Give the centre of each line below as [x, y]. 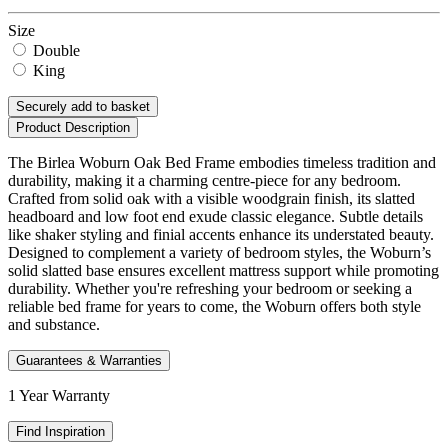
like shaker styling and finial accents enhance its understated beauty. [221, 234]
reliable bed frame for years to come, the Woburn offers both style [214, 306]
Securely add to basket [83, 106]
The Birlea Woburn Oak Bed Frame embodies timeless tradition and [222, 162]
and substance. [54, 324]
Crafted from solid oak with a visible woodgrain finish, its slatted [211, 198]
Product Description [73, 127]
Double [56, 50]
